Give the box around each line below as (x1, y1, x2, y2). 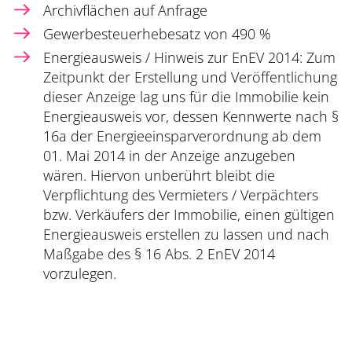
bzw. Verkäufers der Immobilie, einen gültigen (43, 205, 335, 225)
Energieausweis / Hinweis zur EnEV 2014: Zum (43, 48, 335, 68)
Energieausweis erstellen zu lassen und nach (43, 225, 329, 244)
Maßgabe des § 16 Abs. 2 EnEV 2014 (43, 244, 275, 264)
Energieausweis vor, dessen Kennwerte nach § (43, 107, 339, 126)
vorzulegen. (43, 264, 116, 284)
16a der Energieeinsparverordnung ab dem (43, 126, 321, 146)
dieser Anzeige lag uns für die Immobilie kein (43, 87, 329, 107)
